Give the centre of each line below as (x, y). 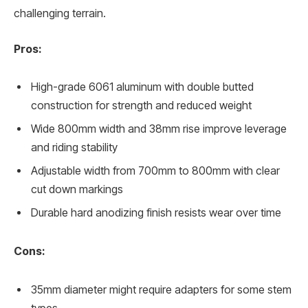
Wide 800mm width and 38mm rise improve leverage (159, 129)
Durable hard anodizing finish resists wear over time (156, 213)
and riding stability (74, 148)
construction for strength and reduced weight (141, 106)
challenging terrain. (60, 14)
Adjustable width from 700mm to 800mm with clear (155, 171)
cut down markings (77, 190)
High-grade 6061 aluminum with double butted (142, 87)
